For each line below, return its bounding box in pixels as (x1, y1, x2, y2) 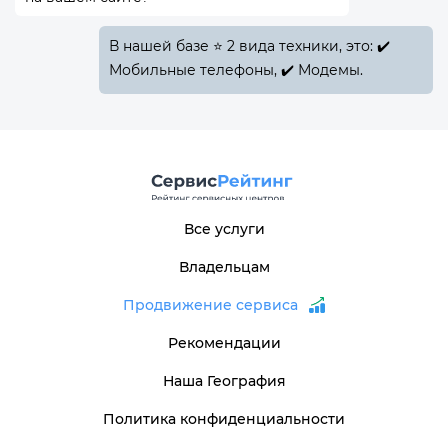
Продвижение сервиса (122, 296, 298, 315)
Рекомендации (167, 334, 281, 353)
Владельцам (178, 258, 270, 277)
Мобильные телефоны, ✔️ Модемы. (108, 61, 363, 80)
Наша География (162, 372, 286, 391)
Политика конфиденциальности (103, 410, 345, 429)
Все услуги (183, 220, 265, 239)
